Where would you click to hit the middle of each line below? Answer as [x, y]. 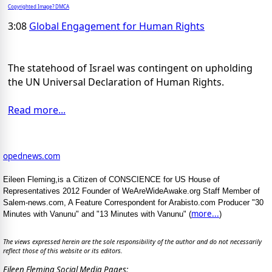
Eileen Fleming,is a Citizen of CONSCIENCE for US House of [111, 179]
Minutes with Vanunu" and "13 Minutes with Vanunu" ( [97, 214]
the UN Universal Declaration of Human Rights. [116, 82]
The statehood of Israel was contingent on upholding [130, 68]
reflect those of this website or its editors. [63, 251]
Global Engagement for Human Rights [117, 26]
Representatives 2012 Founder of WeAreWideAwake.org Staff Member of [131, 191]
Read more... [37, 110]
